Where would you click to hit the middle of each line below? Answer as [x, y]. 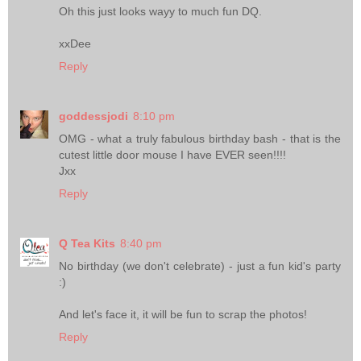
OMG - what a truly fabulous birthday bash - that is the [200, 139]
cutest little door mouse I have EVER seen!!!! [172, 155]
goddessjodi [93, 116]
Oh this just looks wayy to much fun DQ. [160, 12]
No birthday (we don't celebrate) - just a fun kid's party [200, 266]
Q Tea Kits [87, 244]
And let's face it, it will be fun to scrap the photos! [183, 315]
